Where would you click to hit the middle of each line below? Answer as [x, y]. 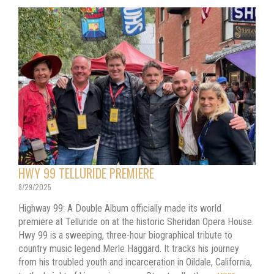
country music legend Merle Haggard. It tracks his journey [129, 248]
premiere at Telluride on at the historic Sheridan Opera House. [136, 221]
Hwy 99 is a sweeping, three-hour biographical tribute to [125, 235]
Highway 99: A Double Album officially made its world [120, 208]
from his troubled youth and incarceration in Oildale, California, [135, 262]
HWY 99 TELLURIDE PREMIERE [86, 173]
